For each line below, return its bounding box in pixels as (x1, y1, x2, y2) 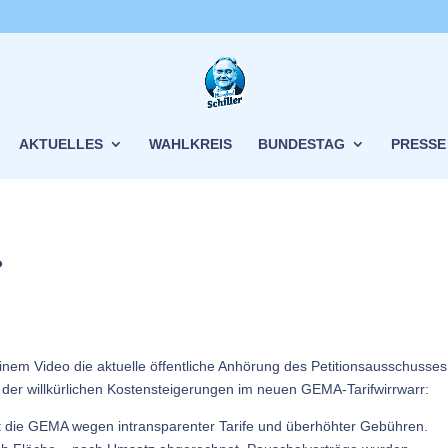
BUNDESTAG (258, 135, 345, 152)
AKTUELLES (19, 135, 103, 152)
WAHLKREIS (149, 135, 232, 152)
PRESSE (391, 135, 446, 152)
